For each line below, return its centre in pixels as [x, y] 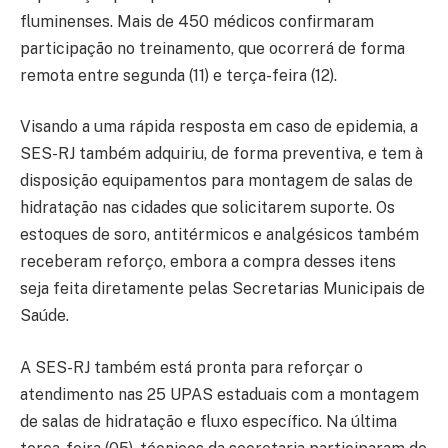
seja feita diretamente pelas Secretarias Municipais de [222, 289]
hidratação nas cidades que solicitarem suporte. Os [207, 208]
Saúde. [44, 316]
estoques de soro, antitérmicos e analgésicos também [219, 235]
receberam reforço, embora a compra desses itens [208, 262]
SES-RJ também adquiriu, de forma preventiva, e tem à [221, 154]
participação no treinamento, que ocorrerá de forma [212, 48]
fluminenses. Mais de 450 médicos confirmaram [197, 21]
